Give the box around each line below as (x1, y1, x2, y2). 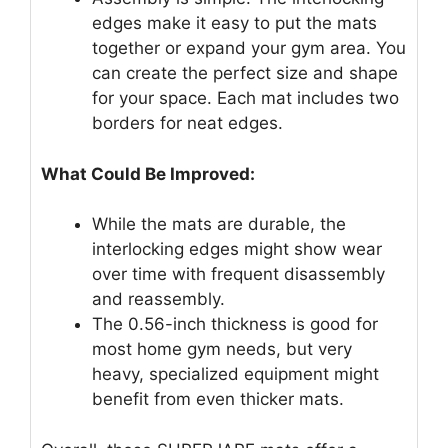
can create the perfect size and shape (92, 63, 398, 84)
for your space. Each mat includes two (92, 88, 399, 109)
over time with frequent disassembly (92, 264, 385, 285)
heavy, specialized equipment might (92, 364, 379, 385)
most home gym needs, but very (92, 339, 352, 360)
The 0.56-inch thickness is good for (92, 314, 378, 335)
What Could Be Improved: (41, 163, 255, 184)
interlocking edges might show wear (92, 239, 382, 260)
